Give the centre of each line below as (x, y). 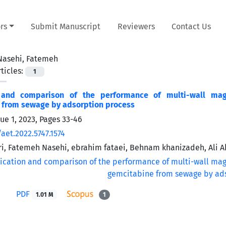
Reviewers (136, 26)
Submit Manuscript (66, 26)
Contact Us (191, 26)
